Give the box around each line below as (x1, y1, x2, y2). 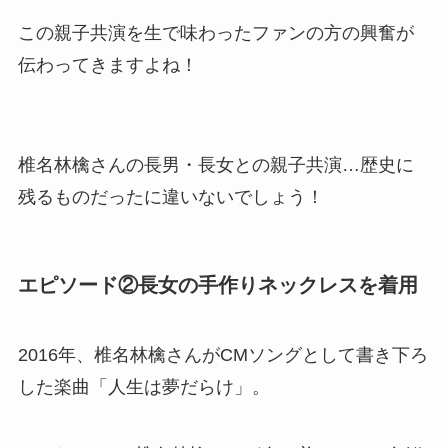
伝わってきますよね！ (17, 55, 198, 76)
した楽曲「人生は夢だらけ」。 (17, 376, 270, 397)
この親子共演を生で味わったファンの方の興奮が (17, 23, 414, 44)
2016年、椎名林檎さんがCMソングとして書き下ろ (17, 344, 428, 365)
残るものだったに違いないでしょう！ (17, 187, 324, 208)
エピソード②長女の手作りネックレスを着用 (17, 274, 418, 297)
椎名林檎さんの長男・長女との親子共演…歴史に (17, 155, 414, 176)
